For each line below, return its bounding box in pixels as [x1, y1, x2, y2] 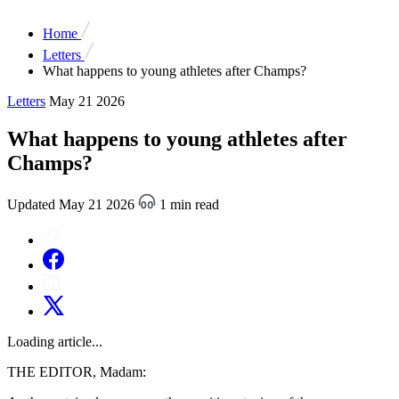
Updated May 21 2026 [7, 196, 138, 212]
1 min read [156, 196, 219, 212]
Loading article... [7, 333, 102, 349]
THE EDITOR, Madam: [7, 363, 146, 379]
